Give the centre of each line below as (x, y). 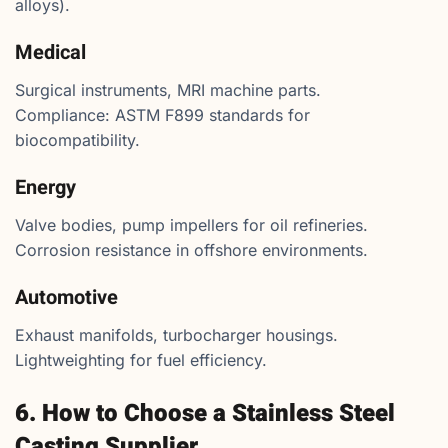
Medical (50, 53)
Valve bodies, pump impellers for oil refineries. (191, 225)
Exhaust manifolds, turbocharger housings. (176, 335)
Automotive (66, 298)
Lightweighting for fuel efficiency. (141, 360)
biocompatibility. (77, 140)
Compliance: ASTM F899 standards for (162, 115)
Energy (45, 188)
